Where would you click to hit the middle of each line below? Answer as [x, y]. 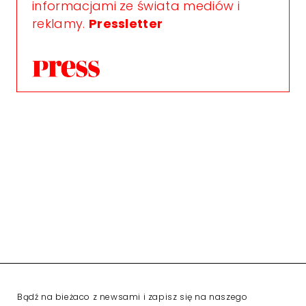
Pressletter [126, 24]
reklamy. [60, 24]
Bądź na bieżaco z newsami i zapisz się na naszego [133, 297]
